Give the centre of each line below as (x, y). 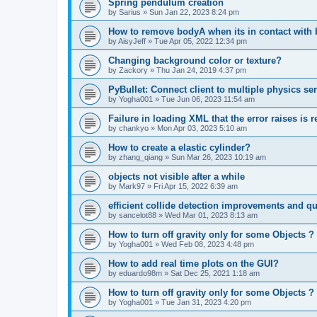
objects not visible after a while (177, 177)
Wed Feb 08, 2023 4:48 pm (208, 244)
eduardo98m (140, 273)
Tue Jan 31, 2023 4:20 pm (206, 302)
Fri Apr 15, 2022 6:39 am (196, 186)
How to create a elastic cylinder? (179, 148)
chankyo (134, 128)
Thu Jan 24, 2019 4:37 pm (201, 70)
